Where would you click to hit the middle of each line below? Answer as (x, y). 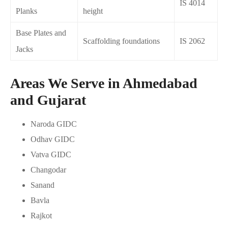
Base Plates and (41, 33)
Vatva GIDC (51, 154)
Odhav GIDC (53, 139)
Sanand (42, 185)
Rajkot (41, 215)
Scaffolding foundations (121, 41)
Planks (26, 11)
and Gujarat (48, 100)
